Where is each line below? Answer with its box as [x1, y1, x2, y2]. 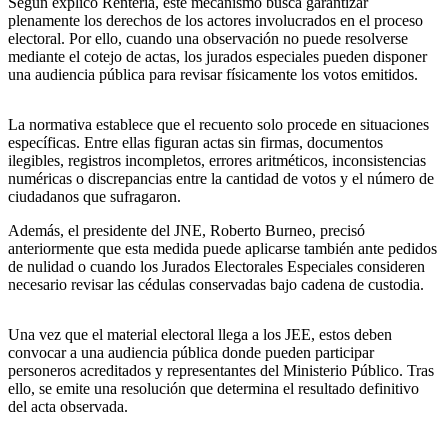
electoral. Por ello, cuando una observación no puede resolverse [8, 30, 408, 48]
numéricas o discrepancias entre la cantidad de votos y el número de [8, 170, 434, 188]
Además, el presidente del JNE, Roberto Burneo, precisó [8, 222, 365, 240]
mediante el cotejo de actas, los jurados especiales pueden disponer [8, 48, 427, 66]
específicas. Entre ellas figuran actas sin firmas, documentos [8, 134, 383, 152]
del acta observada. [8, 398, 128, 416]
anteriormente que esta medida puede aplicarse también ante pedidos [8, 240, 437, 258]
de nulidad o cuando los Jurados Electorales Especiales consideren [8, 258, 425, 276]
